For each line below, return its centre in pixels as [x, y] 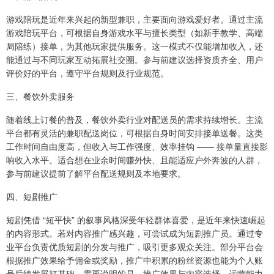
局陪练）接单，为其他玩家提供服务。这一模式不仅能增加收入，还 [135, 46]
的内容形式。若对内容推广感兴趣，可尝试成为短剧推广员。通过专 [135, 233]
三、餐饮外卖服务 [40, 96]
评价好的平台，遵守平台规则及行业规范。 [87, 72]
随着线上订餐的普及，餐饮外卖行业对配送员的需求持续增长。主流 [135, 119]
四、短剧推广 [32, 196]
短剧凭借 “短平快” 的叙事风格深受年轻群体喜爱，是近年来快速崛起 [136, 219]
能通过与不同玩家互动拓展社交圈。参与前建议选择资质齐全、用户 [135, 59]
